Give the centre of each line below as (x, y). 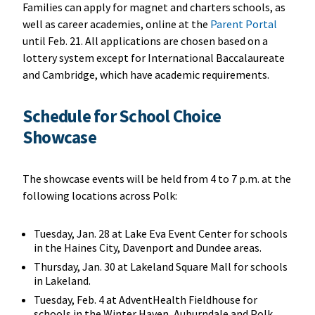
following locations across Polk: (102, 196)
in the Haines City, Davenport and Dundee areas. (148, 248)
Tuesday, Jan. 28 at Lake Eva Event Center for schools (160, 234)
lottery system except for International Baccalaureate (153, 58)
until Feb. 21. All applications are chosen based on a (145, 41)
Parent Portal (243, 24)
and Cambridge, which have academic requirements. (147, 75)
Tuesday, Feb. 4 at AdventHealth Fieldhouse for (145, 299)
